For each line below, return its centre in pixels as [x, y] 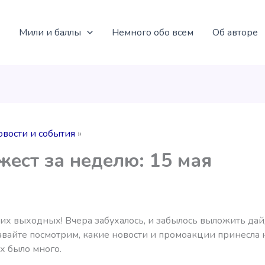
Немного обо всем [152, 32]
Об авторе [235, 32]
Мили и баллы [50, 32]
